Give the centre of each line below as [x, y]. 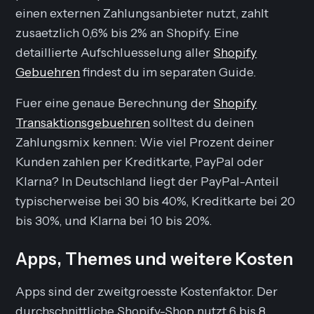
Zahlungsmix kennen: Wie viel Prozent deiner [145, 142]
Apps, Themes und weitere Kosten [155, 259]
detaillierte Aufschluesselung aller [115, 52]
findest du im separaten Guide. [168, 71]
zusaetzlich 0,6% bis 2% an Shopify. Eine [128, 32]
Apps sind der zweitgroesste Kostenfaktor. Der [147, 291]
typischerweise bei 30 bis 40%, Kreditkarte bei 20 [156, 200]
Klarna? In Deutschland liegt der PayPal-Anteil [148, 181]
